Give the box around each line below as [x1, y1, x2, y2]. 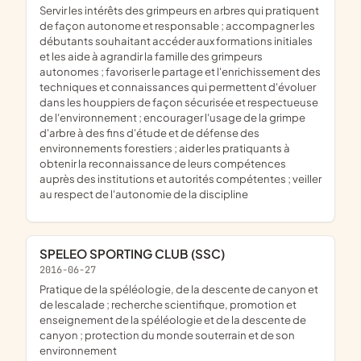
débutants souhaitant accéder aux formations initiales [39, 33, 313, 48]
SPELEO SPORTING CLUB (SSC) [48, 246, 225, 262]
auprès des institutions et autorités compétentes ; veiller [39, 171, 322, 185]
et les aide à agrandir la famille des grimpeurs [39, 48, 263, 63]
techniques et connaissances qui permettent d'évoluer [39, 79, 316, 93]
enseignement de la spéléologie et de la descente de [39, 312, 306, 326]
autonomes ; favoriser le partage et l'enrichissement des [39, 64, 321, 78]
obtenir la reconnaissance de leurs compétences [39, 156, 286, 170]
